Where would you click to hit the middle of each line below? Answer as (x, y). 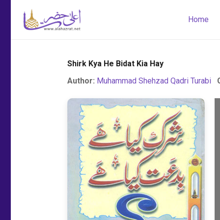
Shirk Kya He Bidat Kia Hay (115, 64)
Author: (81, 81)
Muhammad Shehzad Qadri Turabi (154, 81)
